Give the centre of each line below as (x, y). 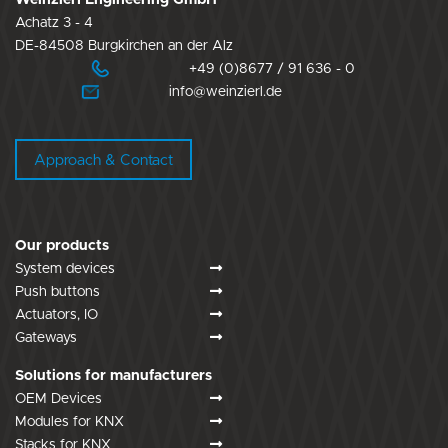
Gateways (46, 338)
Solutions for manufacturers (113, 376)
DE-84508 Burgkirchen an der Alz (124, 45)
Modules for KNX (69, 422)
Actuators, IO (56, 315)
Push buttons (57, 292)
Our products (62, 246)
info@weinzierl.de (223, 91)
